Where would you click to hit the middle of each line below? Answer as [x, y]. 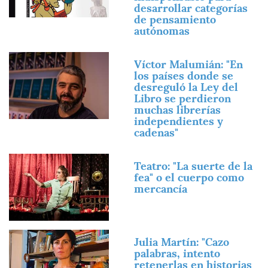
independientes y [179, 121]
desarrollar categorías [191, 8]
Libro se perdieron [182, 99]
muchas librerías [177, 110]
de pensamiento [175, 20]
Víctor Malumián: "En [188, 65]
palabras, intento [177, 253]
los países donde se [184, 76]
